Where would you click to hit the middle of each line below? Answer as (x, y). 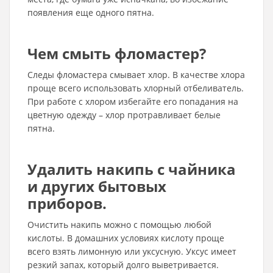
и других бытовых (97, 186)
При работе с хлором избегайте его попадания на (133, 101)
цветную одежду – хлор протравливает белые (124, 115)
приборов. (67, 203)
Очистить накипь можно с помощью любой (119, 225)
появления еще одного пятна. (91, 12)
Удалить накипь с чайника (132, 169)
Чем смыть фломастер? (117, 53)
